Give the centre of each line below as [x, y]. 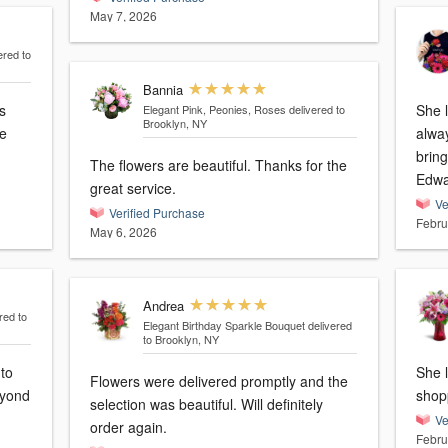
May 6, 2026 [123, 232]
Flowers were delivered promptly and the [219, 381]
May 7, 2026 [123, 16]
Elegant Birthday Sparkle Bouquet [223, 325]
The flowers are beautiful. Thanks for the [218, 165]
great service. [133, 188]
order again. [128, 427]
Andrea [163, 306]
